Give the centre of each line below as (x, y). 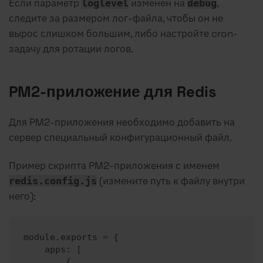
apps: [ (53, 250)
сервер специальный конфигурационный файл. (120, 138)
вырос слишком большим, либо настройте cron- (123, 34)
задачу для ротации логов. (71, 49)
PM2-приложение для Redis (112, 92)
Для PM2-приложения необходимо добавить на (122, 122)
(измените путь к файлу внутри (171, 181)
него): (22, 196)
